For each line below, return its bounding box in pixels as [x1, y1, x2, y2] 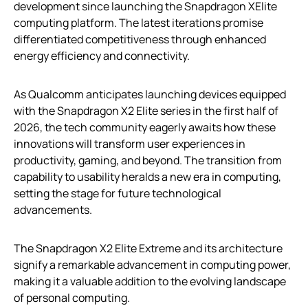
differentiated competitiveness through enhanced [14, 31, 266, 47]
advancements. [14, 201, 92, 217]
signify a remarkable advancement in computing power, [14, 256, 291, 272]
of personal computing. [14, 289, 130, 305]
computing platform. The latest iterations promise [14, 14, 263, 30]
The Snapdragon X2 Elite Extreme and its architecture [14, 240, 283, 256]
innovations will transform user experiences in [14, 135, 245, 151]
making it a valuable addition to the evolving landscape [14, 273, 286, 289]
